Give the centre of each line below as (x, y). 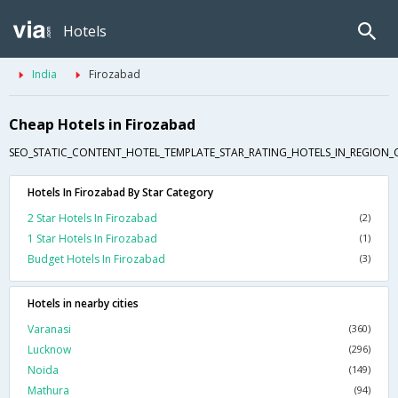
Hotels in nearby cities (83, 304)
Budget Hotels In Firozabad (96, 259)
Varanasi (49, 330)
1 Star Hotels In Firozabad (92, 239)
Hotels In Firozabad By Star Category (120, 193)
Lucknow (49, 350)
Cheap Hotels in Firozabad (102, 125)
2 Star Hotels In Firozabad (92, 219)
